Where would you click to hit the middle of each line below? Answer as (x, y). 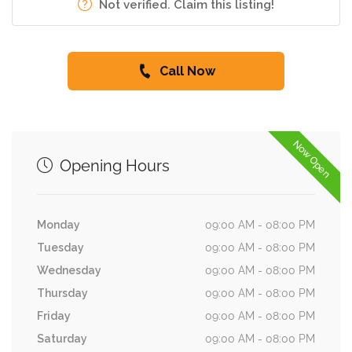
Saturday (62, 339)
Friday (54, 316)
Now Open (312, 159)
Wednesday (69, 270)
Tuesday (60, 247)
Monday (59, 225)
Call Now (187, 71)
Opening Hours (113, 166)
